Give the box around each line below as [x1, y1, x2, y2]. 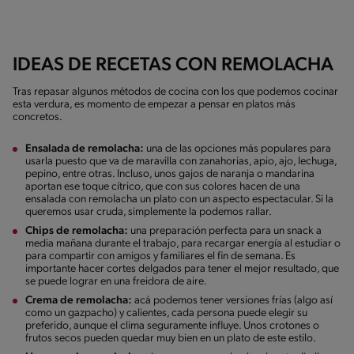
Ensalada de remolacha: [25, 142, 146, 155]
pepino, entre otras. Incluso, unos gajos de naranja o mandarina [25, 168, 314, 180]
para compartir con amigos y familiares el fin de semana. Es [25, 250, 296, 262]
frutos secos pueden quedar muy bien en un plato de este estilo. [25, 332, 316, 345]
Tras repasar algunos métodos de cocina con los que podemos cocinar [13, 85, 338, 98]
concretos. [13, 111, 62, 123]
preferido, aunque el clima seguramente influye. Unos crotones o [25, 319, 319, 332]
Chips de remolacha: [25, 224, 130, 237]
